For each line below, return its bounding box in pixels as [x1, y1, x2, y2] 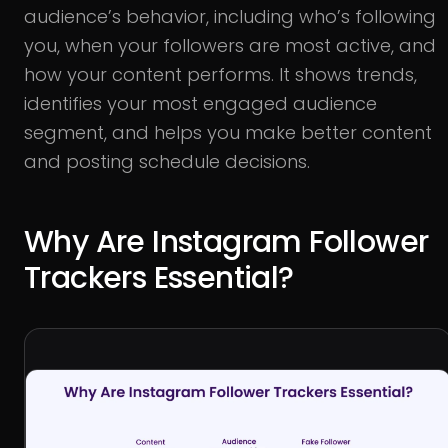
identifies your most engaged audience [24, 91, 377, 116]
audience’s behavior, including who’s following [24, 4, 436, 29]
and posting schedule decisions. [24, 149, 310, 174]
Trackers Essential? [24, 257, 294, 299]
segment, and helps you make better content [24, 120, 432, 145]
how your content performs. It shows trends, [24, 62, 417, 87]
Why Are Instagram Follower [24, 221, 429, 263]
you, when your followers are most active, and [24, 33, 436, 58]
